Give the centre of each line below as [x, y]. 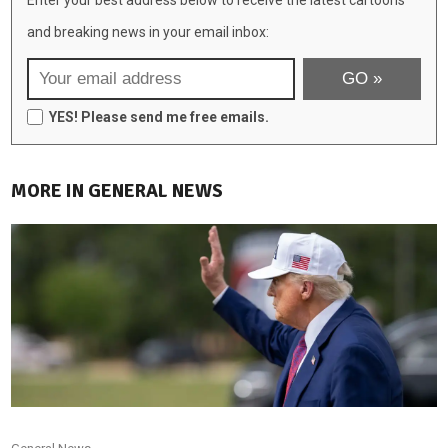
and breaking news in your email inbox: [148, 31]
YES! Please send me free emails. [159, 116]
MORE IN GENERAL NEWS [117, 190]
